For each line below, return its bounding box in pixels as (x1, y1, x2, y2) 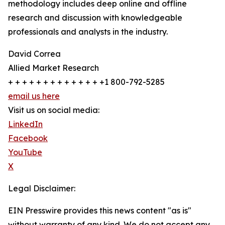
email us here (8, 91, 60, 101)
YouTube (8, 147, 42, 158)
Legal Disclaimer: (8, 183, 75, 194)
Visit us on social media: (8, 105, 99, 116)
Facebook (8, 133, 48, 144)
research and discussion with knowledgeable (8, 13, 182, 23)
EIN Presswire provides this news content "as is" (8, 205, 191, 216)
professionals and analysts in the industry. (8, 27, 168, 37)
